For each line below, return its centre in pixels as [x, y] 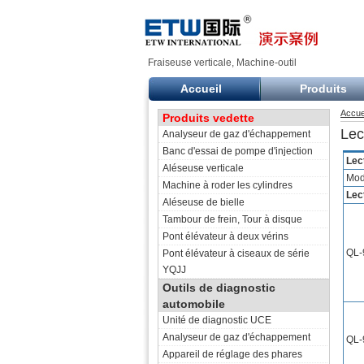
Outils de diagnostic [219, 288]
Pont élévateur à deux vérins [225, 236]
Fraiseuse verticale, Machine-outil [222, 63]
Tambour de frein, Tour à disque [232, 219]
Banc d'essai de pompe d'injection [238, 151]
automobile [194, 304]
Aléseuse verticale [203, 168]
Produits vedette [208, 118]
